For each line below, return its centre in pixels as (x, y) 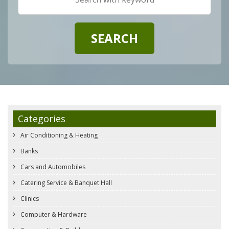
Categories (42, 119)
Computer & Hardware (53, 214)
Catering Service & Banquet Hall (65, 183)
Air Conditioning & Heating (58, 135)
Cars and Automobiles (52, 167)
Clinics (29, 199)
